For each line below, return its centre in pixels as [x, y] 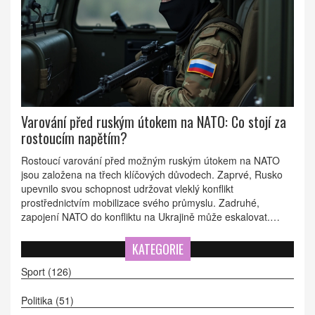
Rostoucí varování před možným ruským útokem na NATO [150, 161]
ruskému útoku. [56, 245]
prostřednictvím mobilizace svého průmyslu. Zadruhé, [140, 203]
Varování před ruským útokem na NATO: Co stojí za [154, 122]
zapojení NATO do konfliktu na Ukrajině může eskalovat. [146, 217]
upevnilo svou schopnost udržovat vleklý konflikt [127, 189]
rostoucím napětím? [74, 138]
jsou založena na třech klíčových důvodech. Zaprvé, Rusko [152, 175]
